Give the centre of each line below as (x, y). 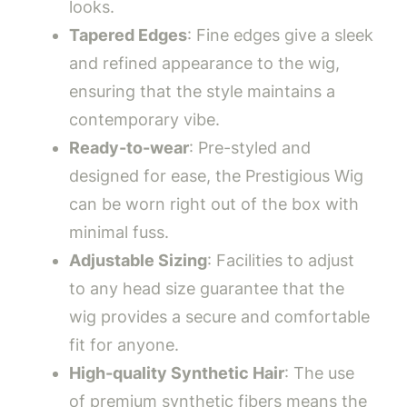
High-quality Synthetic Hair (177, 373)
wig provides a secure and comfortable (219, 317)
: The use (319, 373)
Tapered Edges (128, 35)
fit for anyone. (124, 345)
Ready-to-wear (129, 148)
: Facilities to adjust (281, 261)
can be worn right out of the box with (214, 204)
